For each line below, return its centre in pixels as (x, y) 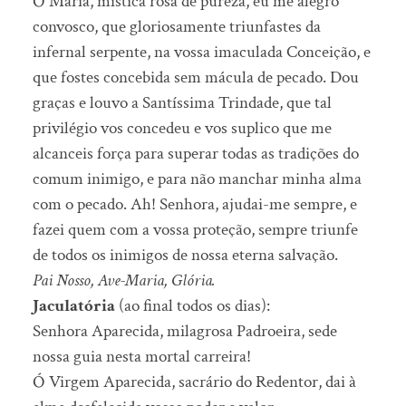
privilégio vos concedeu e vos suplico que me (182, 129)
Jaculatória (73, 306)
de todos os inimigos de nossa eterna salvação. (185, 256)
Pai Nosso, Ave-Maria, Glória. (124, 281)
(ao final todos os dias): (192, 306)
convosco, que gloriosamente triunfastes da (176, 27)
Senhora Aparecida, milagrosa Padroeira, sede (184, 332)
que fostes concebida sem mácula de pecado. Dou (195, 78)
